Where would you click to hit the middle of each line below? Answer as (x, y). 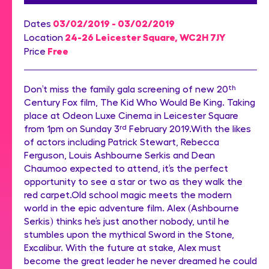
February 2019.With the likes (189, 128)
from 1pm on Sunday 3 (72, 128)
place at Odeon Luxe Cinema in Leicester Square (131, 115)
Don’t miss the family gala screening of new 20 (126, 88)
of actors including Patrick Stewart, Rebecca (122, 141)
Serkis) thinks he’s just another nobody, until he (127, 220)
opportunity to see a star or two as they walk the (133, 181)
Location (44, 37)
